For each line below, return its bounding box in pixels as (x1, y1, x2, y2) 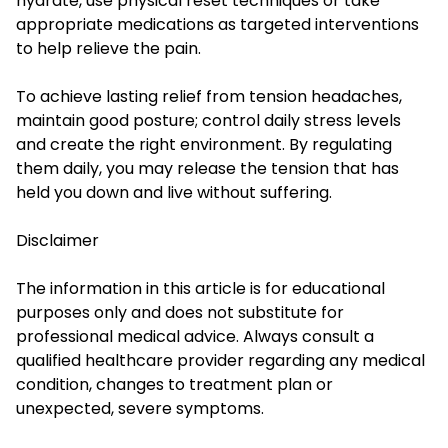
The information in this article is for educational (16, 277, 385, 301)
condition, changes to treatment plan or (16, 373, 333, 397)
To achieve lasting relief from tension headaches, (16, 85, 402, 109)
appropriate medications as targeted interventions (16, 13, 419, 37)
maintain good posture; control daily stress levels (16, 109, 401, 133)
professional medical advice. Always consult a (16, 325, 374, 349)
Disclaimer (16, 229, 99, 253)
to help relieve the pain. (16, 37, 201, 61)
